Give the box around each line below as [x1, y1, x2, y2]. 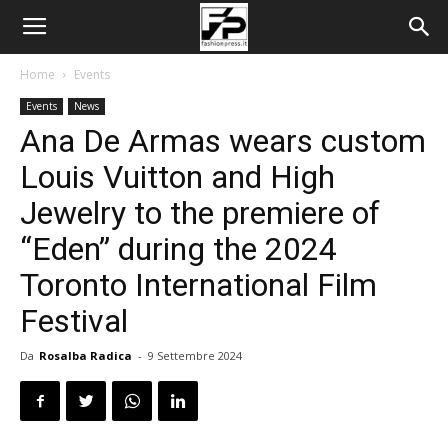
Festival [20, 302, 128, 340]
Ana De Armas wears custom [20, 122, 426, 160]
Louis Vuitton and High [20, 158, 335, 196]
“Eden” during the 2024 [20, 230, 337, 268]
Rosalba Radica [39, 348, 132, 363]
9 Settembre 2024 [148, 348, 242, 363]
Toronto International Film [20, 266, 377, 304]
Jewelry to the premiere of [20, 194, 380, 232]
